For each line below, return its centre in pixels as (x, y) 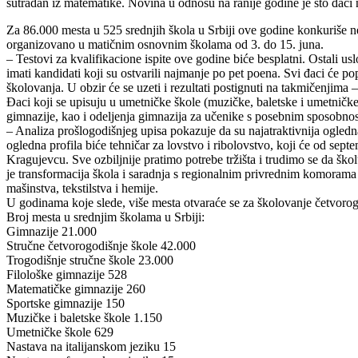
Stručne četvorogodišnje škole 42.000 (101, 245)
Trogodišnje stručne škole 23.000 (90, 260)
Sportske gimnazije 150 (66, 303)
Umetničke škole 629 (60, 332)
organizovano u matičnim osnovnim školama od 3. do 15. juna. (165, 44)
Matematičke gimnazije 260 (76, 288)
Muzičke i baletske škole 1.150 (84, 317)
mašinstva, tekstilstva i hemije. (82, 188)
